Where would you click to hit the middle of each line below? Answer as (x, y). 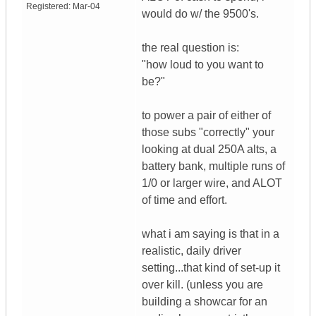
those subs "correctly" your (208, 133)
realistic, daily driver (192, 251)
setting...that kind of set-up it (211, 268)
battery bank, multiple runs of (213, 166)
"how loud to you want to (203, 65)
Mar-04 (86, 7)
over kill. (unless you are (202, 285)
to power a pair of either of (206, 116)
